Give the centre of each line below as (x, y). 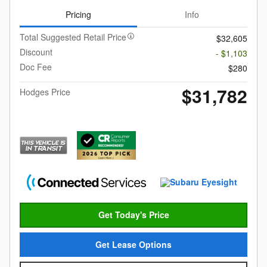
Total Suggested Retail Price (73, 37)
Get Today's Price (133, 215)
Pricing (78, 14)
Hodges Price (45, 92)
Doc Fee (36, 67)
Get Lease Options (133, 244)
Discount (36, 52)
